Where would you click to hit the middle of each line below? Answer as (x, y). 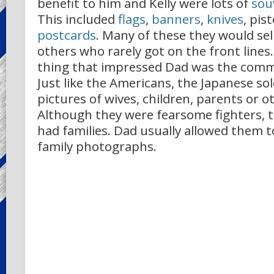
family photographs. (97, 146)
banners (176, 19)
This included (77, 19)
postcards (66, 35)
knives (225, 19)
